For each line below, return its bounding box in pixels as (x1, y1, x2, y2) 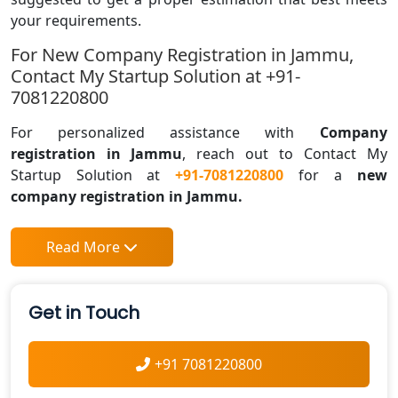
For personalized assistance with (11, 123, 294, 143)
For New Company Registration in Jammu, (11, 43, 354, 68)
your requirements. (11, 11, 141, 31)
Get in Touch (28, 300, 139, 326)
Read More (46, 237, 120, 258)
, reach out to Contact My (182, 144, 387, 164)
